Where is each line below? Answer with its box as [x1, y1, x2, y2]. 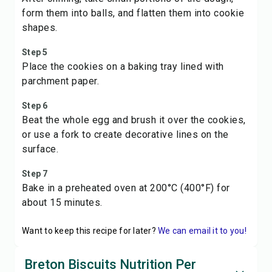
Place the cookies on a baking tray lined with [22, 61, 224, 72]
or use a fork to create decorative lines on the [22, 129, 229, 140]
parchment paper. [22, 75, 99, 87]
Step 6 [22, 101, 48, 110]
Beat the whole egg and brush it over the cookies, [22, 114, 246, 126]
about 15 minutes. [22, 197, 103, 208]
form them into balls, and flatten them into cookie [22, 7, 244, 19]
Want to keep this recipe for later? [22, 226, 156, 236]
